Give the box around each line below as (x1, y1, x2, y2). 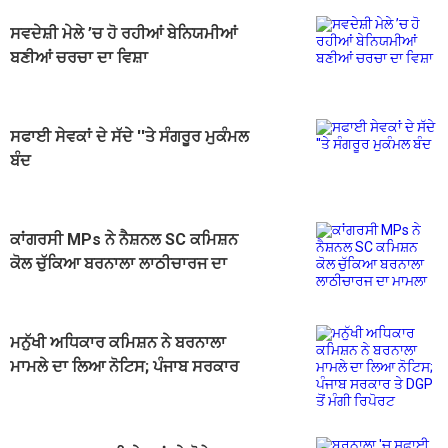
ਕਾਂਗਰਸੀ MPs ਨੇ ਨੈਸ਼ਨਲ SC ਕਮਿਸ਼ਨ (10, 230, 238, 250)
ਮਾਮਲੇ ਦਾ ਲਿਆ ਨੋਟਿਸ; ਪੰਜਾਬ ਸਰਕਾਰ (10, 357, 239, 377)
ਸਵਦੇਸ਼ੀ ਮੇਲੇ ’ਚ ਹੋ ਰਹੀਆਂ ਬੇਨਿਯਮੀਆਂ (10, 24, 237, 44)
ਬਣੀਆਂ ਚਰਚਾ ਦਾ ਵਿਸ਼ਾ (10, 48, 148, 68)
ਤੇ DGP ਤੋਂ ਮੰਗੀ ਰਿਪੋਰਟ (10, 381, 151, 401)
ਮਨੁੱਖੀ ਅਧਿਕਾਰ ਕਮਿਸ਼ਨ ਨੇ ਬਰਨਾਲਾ (10, 333, 226, 353)
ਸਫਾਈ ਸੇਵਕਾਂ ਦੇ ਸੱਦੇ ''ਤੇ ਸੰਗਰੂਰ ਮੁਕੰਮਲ (10, 127, 249, 147)
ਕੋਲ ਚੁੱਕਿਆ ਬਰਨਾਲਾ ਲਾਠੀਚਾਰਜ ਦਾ (10, 254, 227, 274)
